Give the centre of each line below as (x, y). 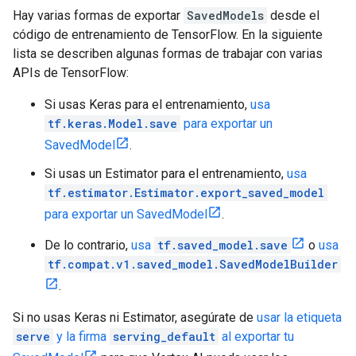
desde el (293, 15)
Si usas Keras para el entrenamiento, (147, 104)
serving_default (164, 337)
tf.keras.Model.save (112, 124)
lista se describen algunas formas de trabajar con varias (168, 54)
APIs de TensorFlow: (71, 73)
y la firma (81, 337)
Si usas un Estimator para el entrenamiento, (166, 174)
